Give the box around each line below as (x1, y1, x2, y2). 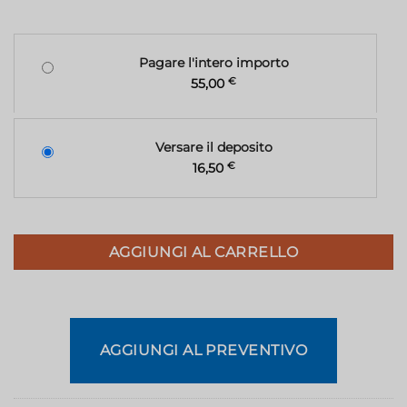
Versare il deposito (154, 139, 273, 156)
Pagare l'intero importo (138, 55, 289, 72)
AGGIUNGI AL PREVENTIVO (99, 341, 308, 359)
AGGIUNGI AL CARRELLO (108, 243, 299, 262)
